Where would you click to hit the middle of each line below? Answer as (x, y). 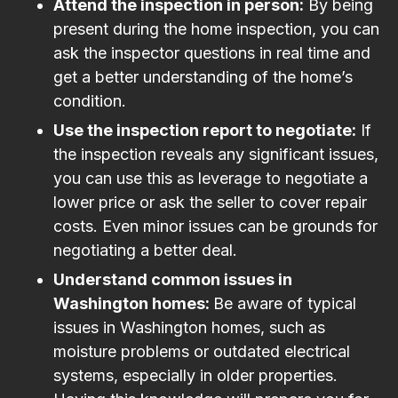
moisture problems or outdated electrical (202, 351)
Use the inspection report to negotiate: (205, 130)
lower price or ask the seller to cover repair (210, 202)
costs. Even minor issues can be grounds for (215, 226)
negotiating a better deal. (145, 250)
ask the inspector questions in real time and (212, 52)
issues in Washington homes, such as (189, 327)
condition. (90, 100)
